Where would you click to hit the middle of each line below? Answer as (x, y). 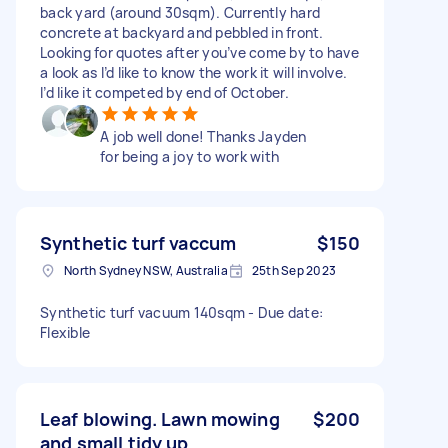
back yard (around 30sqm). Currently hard (180, 12)
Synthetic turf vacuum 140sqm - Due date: (181, 312)
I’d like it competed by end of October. (164, 92)
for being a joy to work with (189, 156)
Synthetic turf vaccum (138, 242)
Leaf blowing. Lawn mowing (160, 418)
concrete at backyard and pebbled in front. (182, 32)
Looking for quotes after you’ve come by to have (199, 52)
